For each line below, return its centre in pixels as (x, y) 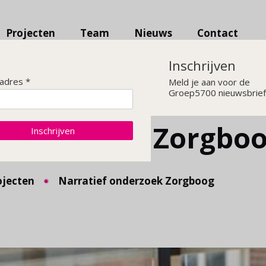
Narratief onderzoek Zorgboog (136, 180)
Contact (218, 33)
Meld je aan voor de (209, 82)
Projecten (31, 33)
